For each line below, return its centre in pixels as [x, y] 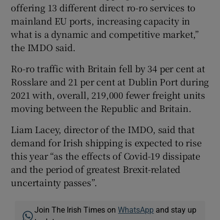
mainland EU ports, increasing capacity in [101, 20]
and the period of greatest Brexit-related [96, 169]
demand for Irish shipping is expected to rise [106, 142]
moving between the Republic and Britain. [101, 108]
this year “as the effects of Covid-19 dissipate [106, 155]
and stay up [175, 209]
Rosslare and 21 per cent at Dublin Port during [110, 81]
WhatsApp [136, 209]
